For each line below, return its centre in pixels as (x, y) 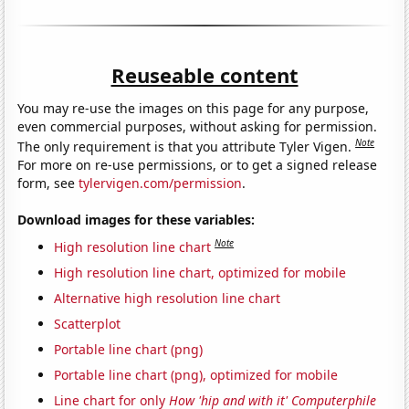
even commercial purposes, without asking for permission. (198, 127)
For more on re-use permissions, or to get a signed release (198, 165)
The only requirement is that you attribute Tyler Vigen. (187, 147)
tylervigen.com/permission (161, 184)
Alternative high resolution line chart (168, 298)
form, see (48, 184)
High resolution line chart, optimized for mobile (200, 272)
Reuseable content (204, 74)
